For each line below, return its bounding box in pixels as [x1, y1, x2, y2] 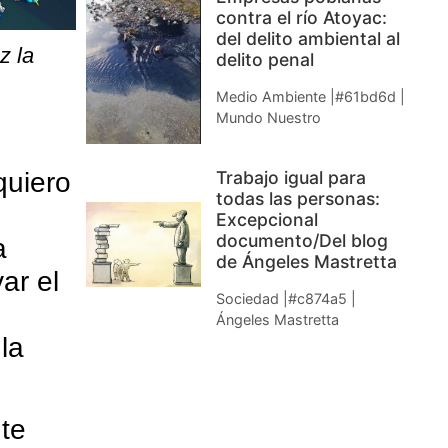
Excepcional [216, 209, 318, 231]
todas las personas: [216, 188, 380, 210]
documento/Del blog [216, 230, 388, 252]
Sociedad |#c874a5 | [216, 290, 356, 308]
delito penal [216, 48, 314, 70]
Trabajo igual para [216, 167, 366, 189]
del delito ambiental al [216, 27, 400, 49]
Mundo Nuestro [216, 108, 321, 126]
